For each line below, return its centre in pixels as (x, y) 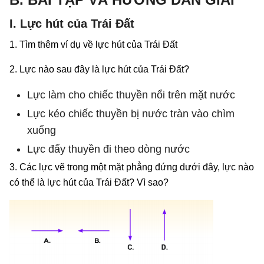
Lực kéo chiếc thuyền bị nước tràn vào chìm (131, 113)
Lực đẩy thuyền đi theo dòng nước (108, 149)
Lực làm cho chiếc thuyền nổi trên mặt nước (131, 95)
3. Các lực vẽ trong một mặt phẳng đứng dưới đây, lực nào (132, 167)
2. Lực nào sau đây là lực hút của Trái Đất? (99, 69)
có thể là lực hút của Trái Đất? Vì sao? (89, 182)
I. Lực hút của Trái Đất (72, 23)
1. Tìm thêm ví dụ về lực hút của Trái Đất (93, 44)
